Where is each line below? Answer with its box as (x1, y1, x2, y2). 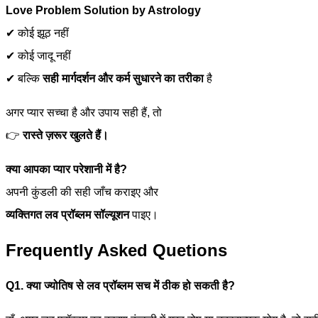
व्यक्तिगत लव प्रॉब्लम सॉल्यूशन (6, 209, 129, 221)
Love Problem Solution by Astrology (6, 4, 201, 17)
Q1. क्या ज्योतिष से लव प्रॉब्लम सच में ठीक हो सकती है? (6, 280, 235, 292)
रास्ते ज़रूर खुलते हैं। (23, 129, 109, 142)
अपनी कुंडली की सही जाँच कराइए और (6, 186, 158, 199)
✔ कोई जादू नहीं (6, 50, 71, 62)
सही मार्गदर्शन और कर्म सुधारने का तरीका (43, 72, 204, 85)
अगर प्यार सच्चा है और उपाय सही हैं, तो (6, 106, 162, 119)
